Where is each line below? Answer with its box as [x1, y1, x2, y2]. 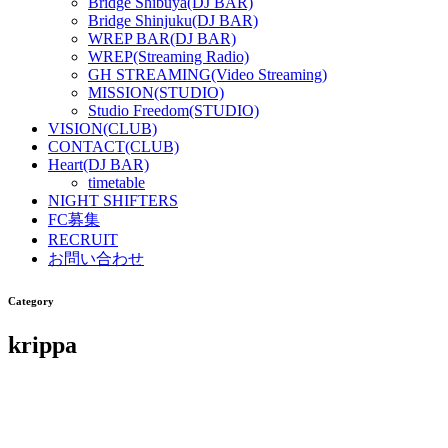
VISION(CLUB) [48, 120, 157, 137]
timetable [88, 174, 145, 191]
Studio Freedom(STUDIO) [88, 102, 259, 119]
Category [8, 294, 54, 307]
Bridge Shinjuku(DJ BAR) [88, 12, 258, 29]
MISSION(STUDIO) [88, 84, 224, 101]
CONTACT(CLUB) [48, 138, 179, 155]
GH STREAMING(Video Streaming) [88, 66, 327, 83]
